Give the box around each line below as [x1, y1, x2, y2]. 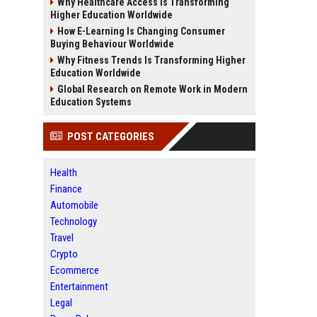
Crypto [50, 248, 78, 260]
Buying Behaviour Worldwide [50, 38, 174, 50]
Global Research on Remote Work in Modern [57, 83, 248, 95]
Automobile [50, 199, 98, 212]
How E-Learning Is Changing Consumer [57, 25, 225, 37]
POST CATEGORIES [67, 130, 154, 143]
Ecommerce [50, 264, 99, 277]
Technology [50, 215, 97, 228]
